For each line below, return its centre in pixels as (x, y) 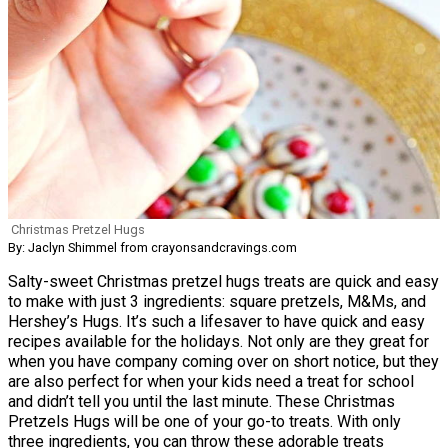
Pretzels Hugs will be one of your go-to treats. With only (204, 421)
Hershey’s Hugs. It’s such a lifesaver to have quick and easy (216, 321)
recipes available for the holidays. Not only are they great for (218, 341)
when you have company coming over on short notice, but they (223, 361)
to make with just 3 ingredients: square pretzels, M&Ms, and (217, 301)
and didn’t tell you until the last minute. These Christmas (201, 401)
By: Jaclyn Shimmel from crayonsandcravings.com (152, 247)
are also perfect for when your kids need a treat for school (211, 381)
